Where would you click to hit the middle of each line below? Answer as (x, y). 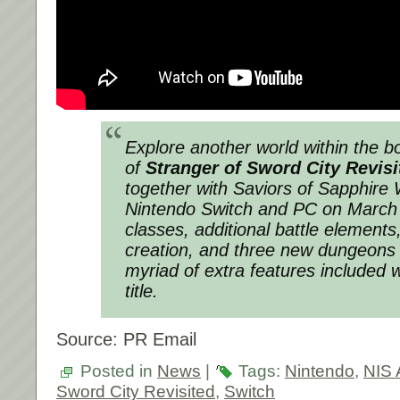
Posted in (117, 371)
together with (179, 188)
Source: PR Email (126, 339)
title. (142, 291)
